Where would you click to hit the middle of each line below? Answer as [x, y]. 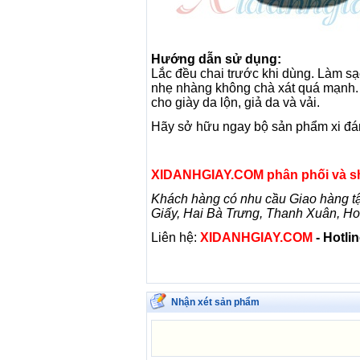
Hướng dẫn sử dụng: [216, 59]
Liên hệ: [176, 237]
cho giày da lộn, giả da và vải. [235, 102]
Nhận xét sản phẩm [215, 302]
